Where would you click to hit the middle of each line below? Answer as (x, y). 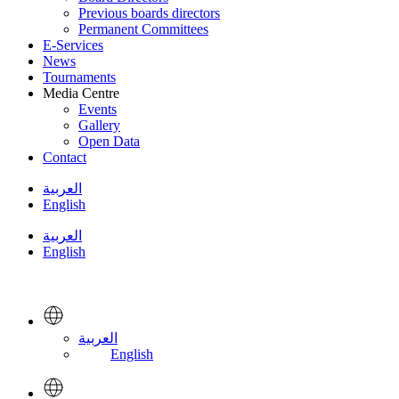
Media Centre (81, 93)
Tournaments (79, 77)
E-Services (73, 45)
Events (98, 109)
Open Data (109, 141)
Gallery (99, 125)
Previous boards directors (149, 13)
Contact (65, 157)
